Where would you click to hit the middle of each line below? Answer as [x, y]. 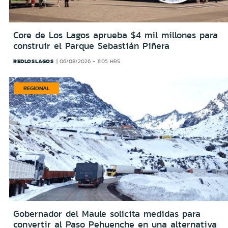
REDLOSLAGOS [34, 61]
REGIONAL [37, 88]
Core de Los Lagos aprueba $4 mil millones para [116, 35]
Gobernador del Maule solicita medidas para [107, 213]
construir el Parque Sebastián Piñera [91, 46]
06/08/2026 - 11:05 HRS [90, 62]
